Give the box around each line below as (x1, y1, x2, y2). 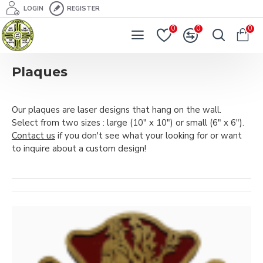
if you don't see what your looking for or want (55, 130, 242, 141)
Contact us (12, 130, 55, 141)
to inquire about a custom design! (12, 143, 146, 154)
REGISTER (67, 4, 100, 13)
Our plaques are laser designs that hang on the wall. (12, 104, 224, 116)
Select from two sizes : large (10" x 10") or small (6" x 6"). (12, 117, 251, 129)
